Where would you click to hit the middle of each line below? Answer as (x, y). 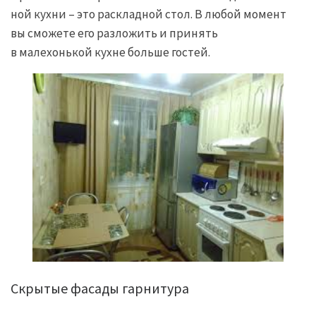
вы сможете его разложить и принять (114, 34)
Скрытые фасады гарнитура (100, 288)
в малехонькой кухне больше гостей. (110, 53)
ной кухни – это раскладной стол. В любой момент (148, 14)
